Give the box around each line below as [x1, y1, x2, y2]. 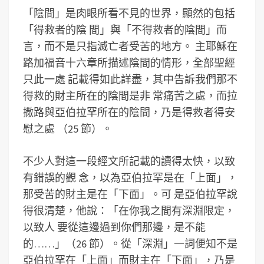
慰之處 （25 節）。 [23, 122, 113, 136]
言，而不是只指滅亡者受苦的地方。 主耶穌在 [23, 39, 237, 53]
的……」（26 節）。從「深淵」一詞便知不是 [23, 237, 237, 250]
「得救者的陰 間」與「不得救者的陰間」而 [23, 23, 227, 37]
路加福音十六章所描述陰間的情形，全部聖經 [23, 56, 235, 70]
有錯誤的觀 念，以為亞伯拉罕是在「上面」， [23, 171, 237, 184]
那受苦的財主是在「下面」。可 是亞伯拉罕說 [23, 187, 237, 201]
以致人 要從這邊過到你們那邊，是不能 [23, 220, 206, 234]
